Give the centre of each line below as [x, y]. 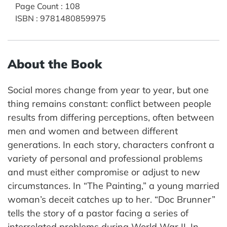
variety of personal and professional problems [105, 158]
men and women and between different [93, 131]
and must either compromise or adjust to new [104, 172]
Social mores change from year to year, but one [108, 90]
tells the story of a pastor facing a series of [98, 213]
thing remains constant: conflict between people [109, 103]
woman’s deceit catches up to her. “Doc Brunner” [111, 199]
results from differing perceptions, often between [111, 117]
